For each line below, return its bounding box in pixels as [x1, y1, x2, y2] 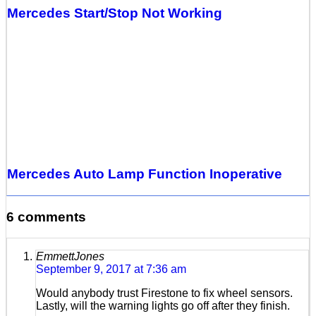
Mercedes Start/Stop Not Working [7, 5, 222, 20]
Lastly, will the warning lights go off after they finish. [36, 300, 290, 312]
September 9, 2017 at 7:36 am [36, 263, 186, 276]
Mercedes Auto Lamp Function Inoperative [7, 166, 282, 182]
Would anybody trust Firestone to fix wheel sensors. [36, 287, 293, 300]
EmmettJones [36, 250, 104, 263]
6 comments [6, 209, 86, 224]
